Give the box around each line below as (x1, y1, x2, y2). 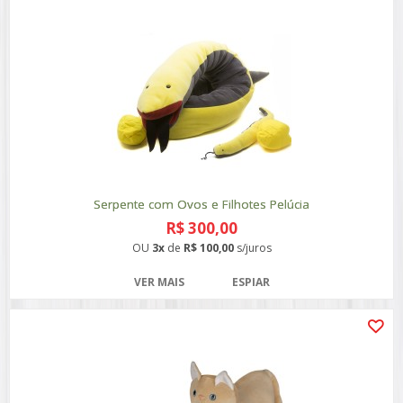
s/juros (233, 240, 272, 255)
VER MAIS (133, 274, 184, 290)
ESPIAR (231, 274, 270, 290)
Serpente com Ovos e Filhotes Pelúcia (94, 196, 309, 212)
